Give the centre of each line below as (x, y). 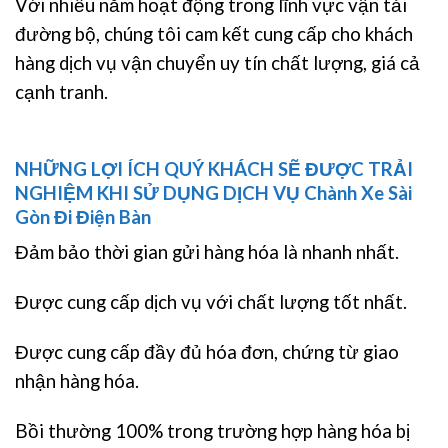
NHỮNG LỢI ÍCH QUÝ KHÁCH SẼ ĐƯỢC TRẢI (214, 168)
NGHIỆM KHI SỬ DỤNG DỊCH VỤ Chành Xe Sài (213, 192)
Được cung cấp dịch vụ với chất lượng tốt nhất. (211, 301)
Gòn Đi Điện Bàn (83, 216)
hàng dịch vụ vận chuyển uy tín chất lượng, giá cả (217, 62)
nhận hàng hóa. (77, 380)
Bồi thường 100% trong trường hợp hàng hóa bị (212, 430)
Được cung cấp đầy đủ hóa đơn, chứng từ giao (207, 351)
